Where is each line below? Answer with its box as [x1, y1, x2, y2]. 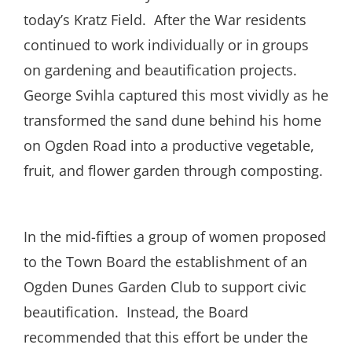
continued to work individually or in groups [24, 35, 309, 55]
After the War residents [154, 10, 306, 30]
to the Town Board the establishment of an [24, 252, 307, 272]
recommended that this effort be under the [24, 328, 308, 347]
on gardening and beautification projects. [24, 60, 301, 80]
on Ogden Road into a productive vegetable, [24, 136, 314, 156]
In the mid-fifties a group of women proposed [24, 227, 326, 247]
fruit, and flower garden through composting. [24, 161, 323, 181]
